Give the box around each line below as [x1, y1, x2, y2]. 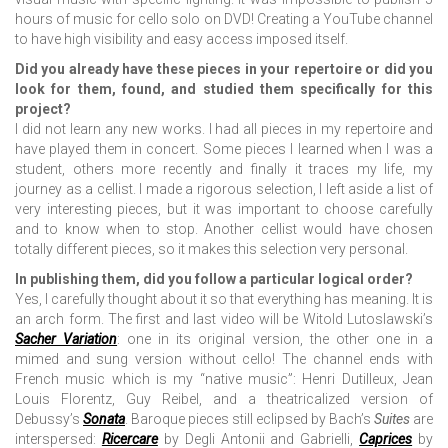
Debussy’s [15, 411, 83, 428]
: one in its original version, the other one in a [117, 331, 434, 348]
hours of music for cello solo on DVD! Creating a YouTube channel [15, 11, 433, 28]
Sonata [83, 411, 125, 428]
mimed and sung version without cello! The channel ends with [15, 351, 433, 368]
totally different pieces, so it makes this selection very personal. [15, 241, 408, 258]
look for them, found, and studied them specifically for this [15, 81, 433, 98]
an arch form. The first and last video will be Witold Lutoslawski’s [15, 311, 433, 328]
